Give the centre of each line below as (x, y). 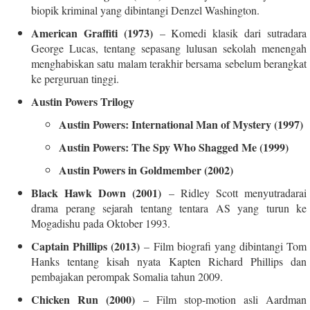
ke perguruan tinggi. (75, 78)
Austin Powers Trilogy (83, 101)
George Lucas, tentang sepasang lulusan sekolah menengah (169, 48)
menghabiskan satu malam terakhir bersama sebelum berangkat (169, 63)
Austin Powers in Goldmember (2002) (146, 170)
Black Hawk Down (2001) (97, 192)
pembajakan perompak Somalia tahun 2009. (127, 276)
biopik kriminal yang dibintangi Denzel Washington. (145, 10)
